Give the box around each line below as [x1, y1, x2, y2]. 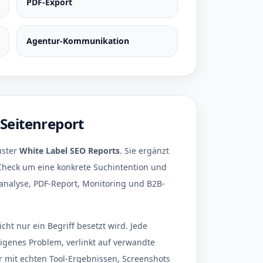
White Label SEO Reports [19, 145, 120, 156]
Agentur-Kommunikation [26, 35, 129, 46]
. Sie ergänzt [120, 145, 169, 156]
